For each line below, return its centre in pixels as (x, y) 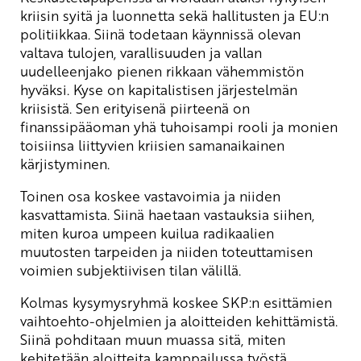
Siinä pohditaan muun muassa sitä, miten (153, 339)
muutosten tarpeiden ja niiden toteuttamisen (166, 251)
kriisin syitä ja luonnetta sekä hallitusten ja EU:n (174, 15)
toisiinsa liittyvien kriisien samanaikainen (152, 145)
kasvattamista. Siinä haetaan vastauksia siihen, (167, 214)
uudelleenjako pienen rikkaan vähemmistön (162, 71)
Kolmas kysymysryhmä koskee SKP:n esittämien (176, 302)
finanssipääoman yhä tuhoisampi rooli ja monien (179, 126)
